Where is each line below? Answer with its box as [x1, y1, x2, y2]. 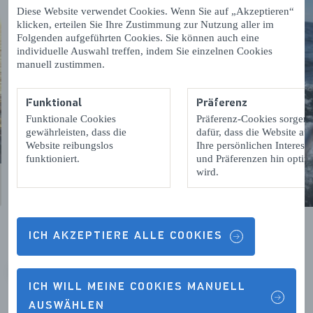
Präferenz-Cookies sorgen [196, 113, 309, 124]
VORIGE [22, 273, 67, 285]
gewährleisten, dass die [26, 126, 126, 138]
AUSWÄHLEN [29, 300, 105, 312]
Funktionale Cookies [26, 113, 116, 124]
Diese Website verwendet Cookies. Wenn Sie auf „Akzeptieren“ [17, 6, 294, 17]
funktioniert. [26, 153, 80, 164]
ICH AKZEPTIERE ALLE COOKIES [29, 231, 223, 242]
